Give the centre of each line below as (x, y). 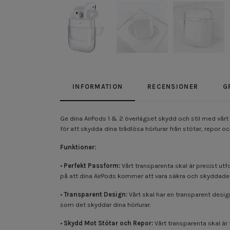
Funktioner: (78, 147)
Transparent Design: (95, 194)
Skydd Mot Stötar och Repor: (108, 223)
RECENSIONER (173, 86)
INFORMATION (98, 86)
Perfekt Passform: (92, 165)
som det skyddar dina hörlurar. (106, 204)
